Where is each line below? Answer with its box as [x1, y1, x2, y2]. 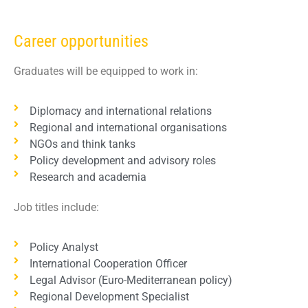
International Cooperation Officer [29, 257, 187, 271]
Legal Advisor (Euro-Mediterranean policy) [29, 274, 232, 287]
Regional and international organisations [29, 120, 227, 134]
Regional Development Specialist [29, 290, 189, 304]
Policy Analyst [29, 241, 98, 254]
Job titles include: [14, 200, 99, 214]
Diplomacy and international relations [29, 104, 212, 118]
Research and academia [29, 170, 146, 184]
